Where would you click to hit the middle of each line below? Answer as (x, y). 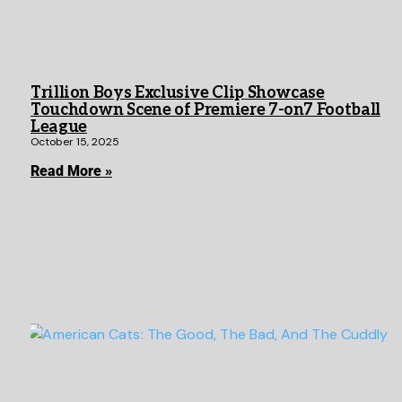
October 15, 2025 (75, 141)
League (59, 127)
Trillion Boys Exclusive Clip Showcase (178, 92)
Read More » (71, 170)
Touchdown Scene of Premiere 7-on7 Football (205, 109)
